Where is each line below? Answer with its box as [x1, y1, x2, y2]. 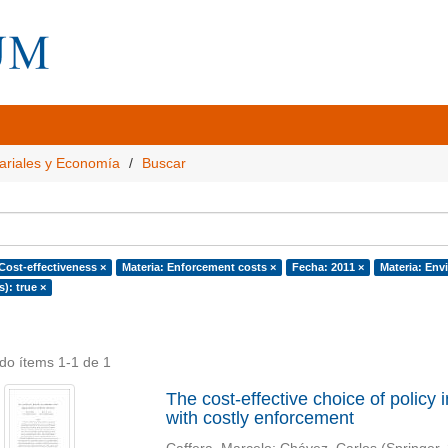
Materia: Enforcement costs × [121, 261, 276, 273]
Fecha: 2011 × [291, 261, 364, 273]
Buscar [142, 155, 186, 171]
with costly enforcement [165, 408, 354, 428]
